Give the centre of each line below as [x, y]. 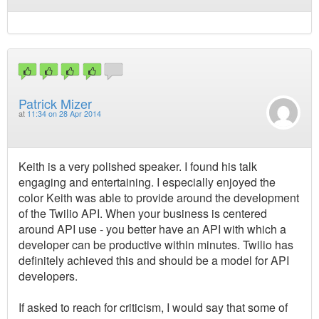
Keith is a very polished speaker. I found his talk [138, 166]
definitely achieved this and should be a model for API [154, 260]
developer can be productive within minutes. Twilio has [156, 244]
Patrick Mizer [55, 103]
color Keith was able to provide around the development [159, 197]
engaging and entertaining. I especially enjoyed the [147, 182]
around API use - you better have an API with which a [152, 229]
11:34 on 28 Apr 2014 [64, 113]
